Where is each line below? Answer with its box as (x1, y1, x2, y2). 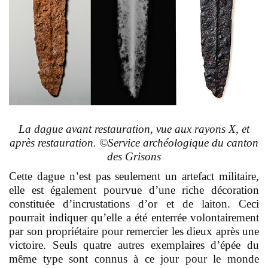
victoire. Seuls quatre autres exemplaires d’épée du (9, 238, 259, 251)
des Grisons (107, 150, 161, 163)
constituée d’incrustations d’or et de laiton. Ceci (9, 197, 259, 210)
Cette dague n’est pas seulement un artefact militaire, (9, 169, 259, 182)
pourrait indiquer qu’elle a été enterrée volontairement (9, 211, 259, 224)
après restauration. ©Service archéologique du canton (10, 136, 258, 149)
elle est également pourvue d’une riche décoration (9, 183, 259, 196)
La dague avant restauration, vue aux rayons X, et (19, 122, 249, 135)
